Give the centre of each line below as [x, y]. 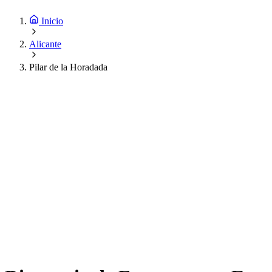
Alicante [45, 44]
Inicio [52, 21]
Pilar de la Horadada [68, 67]
